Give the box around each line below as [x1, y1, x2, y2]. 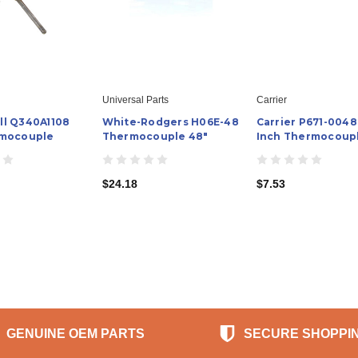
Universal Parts [101, 93, 169, 105]
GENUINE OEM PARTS [6, 326, 145, 340]
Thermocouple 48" [101, 129, 209, 142]
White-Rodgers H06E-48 [101, 115, 239, 128]
